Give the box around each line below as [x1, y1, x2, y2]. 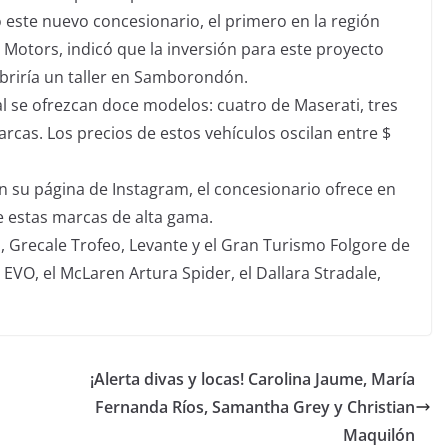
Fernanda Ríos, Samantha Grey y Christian [95, 395, 415, 418]
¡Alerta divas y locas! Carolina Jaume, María [90, 367, 415, 390]
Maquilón [343, 423, 415, 446]
